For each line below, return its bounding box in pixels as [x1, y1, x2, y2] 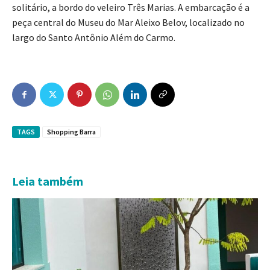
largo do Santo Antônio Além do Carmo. [12, 31, 175, 44]
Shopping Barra [47, 127, 96, 137]
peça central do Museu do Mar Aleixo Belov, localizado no [12, 16, 245, 29]
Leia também [12, 174, 83, 189]
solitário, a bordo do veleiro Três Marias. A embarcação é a [12, 1, 250, 14]
